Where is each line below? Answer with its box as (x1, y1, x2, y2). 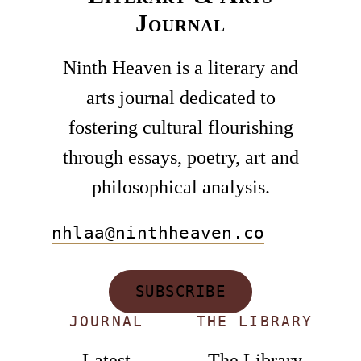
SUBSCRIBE (135, 282, 226, 301)
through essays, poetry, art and (62, 147, 299, 168)
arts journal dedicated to (85, 87, 276, 109)
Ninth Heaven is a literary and (63, 57, 298, 79)
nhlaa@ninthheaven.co (52, 222, 265, 243)
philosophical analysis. (91, 176, 270, 198)
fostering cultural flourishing (68, 117, 293, 139)
